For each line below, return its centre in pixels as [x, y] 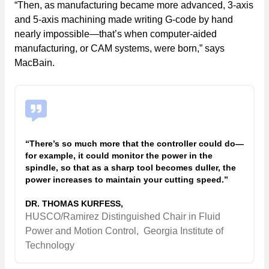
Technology [50, 245]
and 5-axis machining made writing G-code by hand [124, 19]
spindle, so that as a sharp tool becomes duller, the [131, 167]
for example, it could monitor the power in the [119, 155]
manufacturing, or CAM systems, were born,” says [119, 48]
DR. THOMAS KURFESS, [74, 203]
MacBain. [35, 62]
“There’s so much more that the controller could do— [134, 143]
